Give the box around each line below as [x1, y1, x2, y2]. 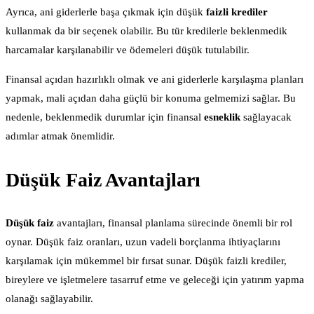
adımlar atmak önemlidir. [6, 130, 115, 142]
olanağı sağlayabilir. [6, 292, 93, 304]
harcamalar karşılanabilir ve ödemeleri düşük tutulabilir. [6, 44, 250, 56]
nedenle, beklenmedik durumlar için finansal [6, 111, 204, 123]
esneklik [204, 111, 240, 123]
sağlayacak [240, 111, 292, 123]
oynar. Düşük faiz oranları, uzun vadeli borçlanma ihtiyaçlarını [6, 235, 280, 247]
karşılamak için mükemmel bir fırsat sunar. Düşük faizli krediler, [6, 254, 287, 266]
